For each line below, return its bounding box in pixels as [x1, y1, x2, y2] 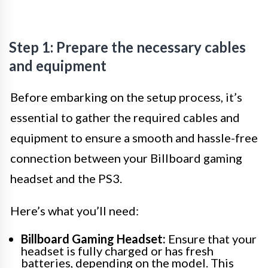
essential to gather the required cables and [10, 110, 240, 125]
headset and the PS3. [10, 171, 122, 186]
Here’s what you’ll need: [10, 203, 139, 218]
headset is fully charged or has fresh [21, 243, 214, 258]
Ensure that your [166, 232, 257, 246]
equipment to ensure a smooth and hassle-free [10, 130, 258, 145]
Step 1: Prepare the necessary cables [9, 38, 246, 56]
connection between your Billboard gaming [10, 151, 242, 166]
